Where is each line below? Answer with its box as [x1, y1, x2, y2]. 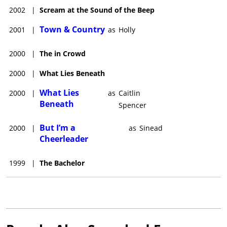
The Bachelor [40, 158, 85, 168]
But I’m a [40, 122, 75, 133]
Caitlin [118, 88, 140, 98]
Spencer [118, 100, 146, 110]
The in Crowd [40, 48, 86, 58]
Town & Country [40, 23, 105, 35]
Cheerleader [40, 133, 88, 144]
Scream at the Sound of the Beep [40, 5, 155, 15]
